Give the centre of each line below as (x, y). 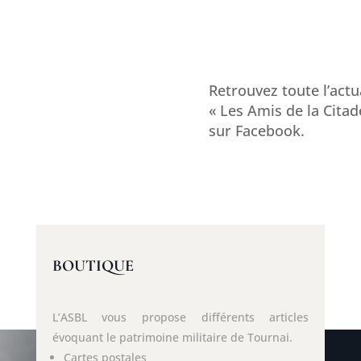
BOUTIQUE (93, 266)
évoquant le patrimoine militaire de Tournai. (172, 338)
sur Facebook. (257, 130)
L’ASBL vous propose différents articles (180, 317)
